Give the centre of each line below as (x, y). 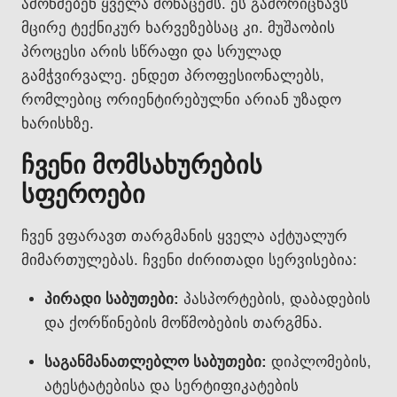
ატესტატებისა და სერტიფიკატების (171, 385)
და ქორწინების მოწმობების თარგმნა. (183, 323)
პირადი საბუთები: (111, 299)
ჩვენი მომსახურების (142, 165)
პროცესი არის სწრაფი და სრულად (152, 51)
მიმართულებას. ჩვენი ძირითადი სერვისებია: (189, 260)
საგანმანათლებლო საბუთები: (155, 362)
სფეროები (83, 194)
